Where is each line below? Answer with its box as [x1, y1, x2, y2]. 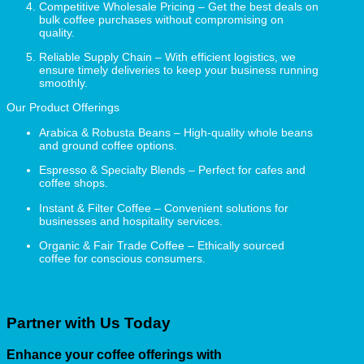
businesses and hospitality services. [39, 214, 223, 227]
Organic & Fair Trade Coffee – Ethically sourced [39, 238, 284, 252]
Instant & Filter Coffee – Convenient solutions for [39, 201, 288, 214]
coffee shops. [39, 176, 108, 190]
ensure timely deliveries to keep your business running [39, 63, 318, 77]
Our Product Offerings [6, 101, 119, 115]
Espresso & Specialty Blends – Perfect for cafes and [39, 163, 305, 177]
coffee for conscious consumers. [39, 251, 206, 265]
